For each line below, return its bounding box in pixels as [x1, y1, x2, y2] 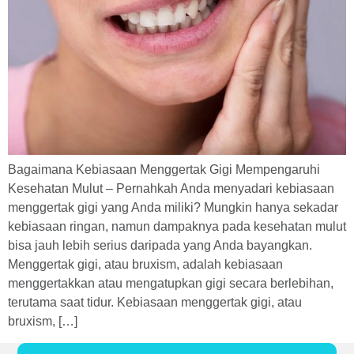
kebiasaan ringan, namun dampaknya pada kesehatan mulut [8, 220, 346, 234]
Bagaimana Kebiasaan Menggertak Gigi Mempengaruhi [8, 163, 320, 177]
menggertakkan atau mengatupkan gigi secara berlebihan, [8, 277, 333, 291]
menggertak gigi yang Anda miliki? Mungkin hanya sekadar [8, 201, 338, 215]
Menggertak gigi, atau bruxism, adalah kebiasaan [8, 258, 283, 272]
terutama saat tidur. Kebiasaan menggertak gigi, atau [8, 296, 302, 310]
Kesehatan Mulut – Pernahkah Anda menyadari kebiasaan [8, 182, 334, 196]
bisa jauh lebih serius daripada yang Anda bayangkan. [8, 239, 312, 253]
